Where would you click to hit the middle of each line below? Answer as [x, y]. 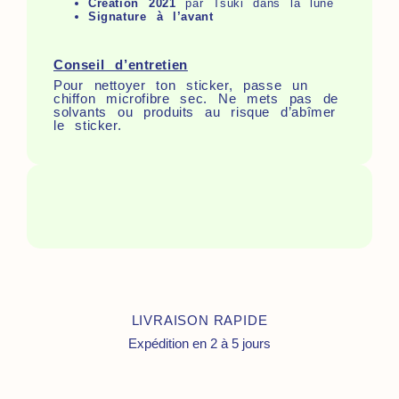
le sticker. [88, 125]
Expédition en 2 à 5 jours [199, 344]
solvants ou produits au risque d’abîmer [195, 111]
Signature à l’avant [151, 16]
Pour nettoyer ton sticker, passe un [181, 85]
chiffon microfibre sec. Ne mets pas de [196, 98]
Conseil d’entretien [121, 65]
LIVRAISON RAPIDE [199, 321]
